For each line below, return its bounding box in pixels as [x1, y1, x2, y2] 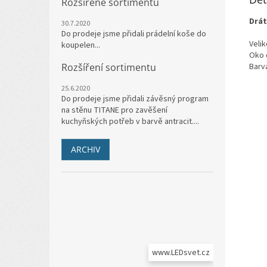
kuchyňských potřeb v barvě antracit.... [61, 116, 199, 128]
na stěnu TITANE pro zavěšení [61, 104, 167, 116]
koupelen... [61, 39, 100, 51]
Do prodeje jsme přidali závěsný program [61, 93, 209, 105]
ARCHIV [71, 144, 100, 155]
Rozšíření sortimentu [61, 61, 156, 74]
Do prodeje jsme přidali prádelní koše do [61, 28, 206, 40]
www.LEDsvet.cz [152, 247, 210, 259]
